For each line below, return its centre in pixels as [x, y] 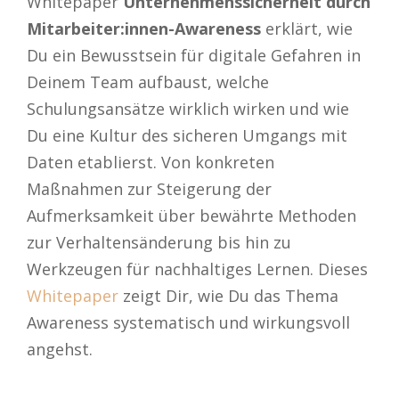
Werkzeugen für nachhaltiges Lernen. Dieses [197, 269]
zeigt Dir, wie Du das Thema [228, 295]
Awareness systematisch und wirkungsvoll [188, 322]
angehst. [60, 349]
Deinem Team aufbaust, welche [148, 81]
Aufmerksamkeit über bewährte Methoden [191, 215]
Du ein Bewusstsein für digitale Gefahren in [194, 55]
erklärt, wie [307, 28]
